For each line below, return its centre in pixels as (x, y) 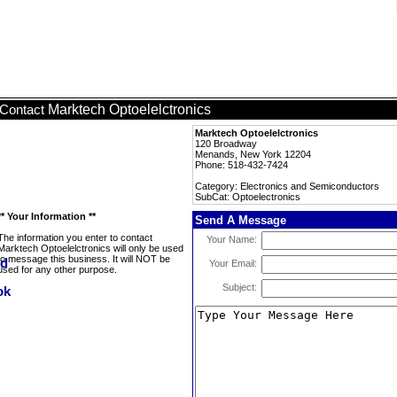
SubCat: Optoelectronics (248, 197)
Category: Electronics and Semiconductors (287, 186)
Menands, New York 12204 (253, 154)
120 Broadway (226, 144)
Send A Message (241, 220)
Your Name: (232, 239)
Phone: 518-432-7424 (241, 165)
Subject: (240, 287)
